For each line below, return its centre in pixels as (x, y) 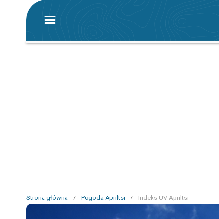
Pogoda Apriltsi (103, 198)
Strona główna (47, 198)
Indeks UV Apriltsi (164, 198)
